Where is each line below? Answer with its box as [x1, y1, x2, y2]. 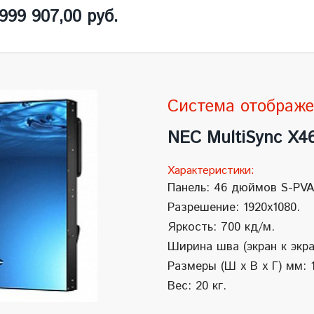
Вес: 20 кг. [168, 278, 226, 294]
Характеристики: [168, 163, 254, 179]
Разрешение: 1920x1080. [168, 199, 300, 216]
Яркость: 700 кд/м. [168, 219, 275, 235]
